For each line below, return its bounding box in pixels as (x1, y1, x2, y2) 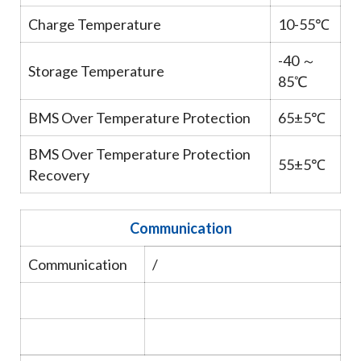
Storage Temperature (28, 62, 164, 80)
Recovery (28, 166, 89, 184)
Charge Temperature (28, 15, 161, 33)
